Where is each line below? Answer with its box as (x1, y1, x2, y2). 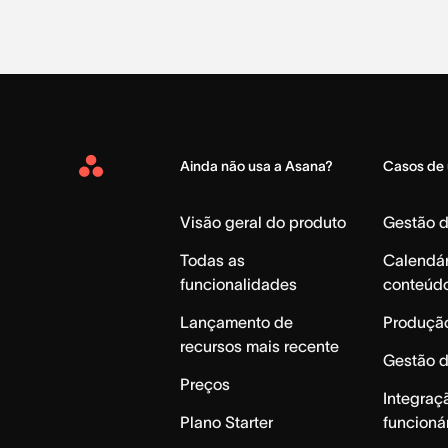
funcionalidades (180, 274, 298, 293)
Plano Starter (180, 412, 274, 431)
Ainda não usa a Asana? (180, 157, 334, 174)
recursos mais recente (180, 336, 340, 355)
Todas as (180, 250, 246, 269)
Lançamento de (180, 312, 294, 331)
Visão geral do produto (180, 212, 347, 231)
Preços (180, 374, 231, 393)
